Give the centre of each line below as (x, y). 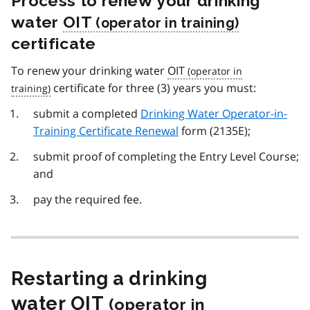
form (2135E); (215, 130)
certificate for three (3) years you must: (153, 88)
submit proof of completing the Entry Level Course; (166, 156)
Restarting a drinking (109, 278)
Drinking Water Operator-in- (214, 113)
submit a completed (87, 113)
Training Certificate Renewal (106, 130)
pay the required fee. (88, 199)
